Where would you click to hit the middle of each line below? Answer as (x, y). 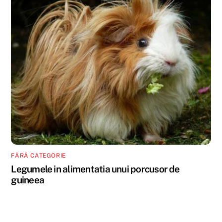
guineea (28, 180)
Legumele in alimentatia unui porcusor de (95, 169)
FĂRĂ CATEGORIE (38, 156)
